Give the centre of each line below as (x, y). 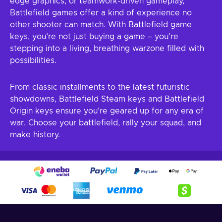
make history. (35, 135)
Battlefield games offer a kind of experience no (101, 13)
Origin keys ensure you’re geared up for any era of (107, 111)
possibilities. (33, 60)
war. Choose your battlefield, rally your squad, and (106, 123)
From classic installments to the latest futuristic (100, 87)
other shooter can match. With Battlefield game (101, 25)
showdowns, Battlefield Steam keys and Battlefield (107, 99)
